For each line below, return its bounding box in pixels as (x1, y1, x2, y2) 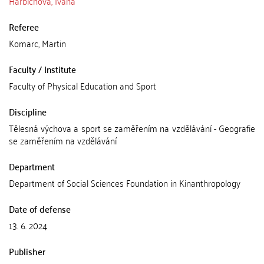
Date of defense (9, 200, 71, 217)
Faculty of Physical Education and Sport (9, 77, 156, 94)
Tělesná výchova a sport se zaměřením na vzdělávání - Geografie (9, 120, 255, 136)
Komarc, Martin (9, 35, 66, 51)
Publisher (9, 243, 45, 259)
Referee (9, 18, 39, 35)
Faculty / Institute (9, 61, 76, 77)
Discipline (9, 103, 47, 120)
